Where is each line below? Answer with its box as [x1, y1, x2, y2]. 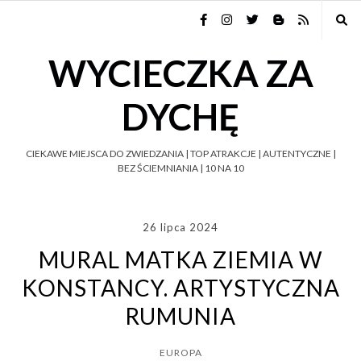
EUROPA [159, 346, 202, 359]
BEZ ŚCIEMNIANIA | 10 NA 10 [117, 162, 244, 174]
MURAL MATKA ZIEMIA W [38, 246, 323, 273]
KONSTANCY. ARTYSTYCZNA [21, 274, 340, 301]
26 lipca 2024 [143, 221, 218, 234]
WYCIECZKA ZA [48, 52, 313, 95]
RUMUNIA [125, 302, 236, 330]
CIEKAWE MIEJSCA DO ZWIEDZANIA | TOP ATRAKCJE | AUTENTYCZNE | [25, 147, 336, 160]
